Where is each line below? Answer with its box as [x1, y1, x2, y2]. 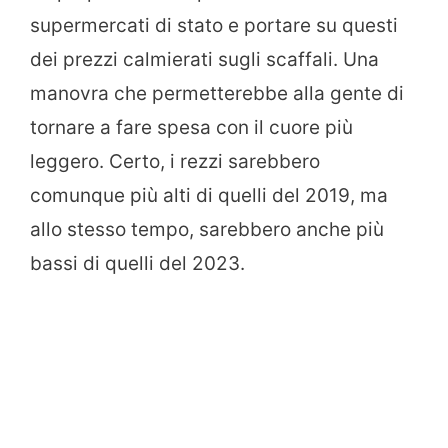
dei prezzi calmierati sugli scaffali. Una [30, 47, 379, 71]
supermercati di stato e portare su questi [30, 13, 398, 37]
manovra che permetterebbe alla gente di [30, 81, 404, 105]
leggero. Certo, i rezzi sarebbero [30, 149, 320, 173]
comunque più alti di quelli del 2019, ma [30, 183, 388, 207]
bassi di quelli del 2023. [30, 251, 245, 275]
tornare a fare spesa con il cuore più [30, 115, 353, 139]
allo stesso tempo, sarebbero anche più [30, 217, 384, 241]
